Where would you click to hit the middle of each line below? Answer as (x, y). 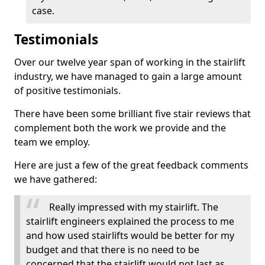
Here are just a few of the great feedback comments (131, 165)
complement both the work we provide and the (120, 128)
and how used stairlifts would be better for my (130, 235)
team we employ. (52, 142)
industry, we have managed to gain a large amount (128, 76)
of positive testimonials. (67, 91)
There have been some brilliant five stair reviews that (132, 114)
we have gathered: (56, 179)
